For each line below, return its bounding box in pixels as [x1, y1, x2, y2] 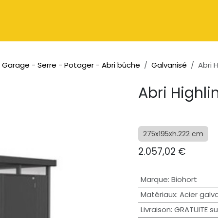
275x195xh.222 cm [143, 129, 203, 139]
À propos [64, 15, 97, 26]
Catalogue [9, 15, 49, 26]
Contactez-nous [112, 15, 174, 26]
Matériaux [140, 189, 176, 200]
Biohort [171, 174, 197, 185]
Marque [140, 174, 168, 185]
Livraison [140, 204, 171, 215]
